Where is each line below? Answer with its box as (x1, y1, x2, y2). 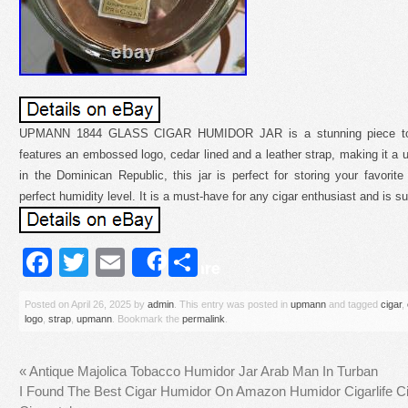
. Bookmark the (112, 312, 182, 324)
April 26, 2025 (71, 298, 131, 310)
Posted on (25, 298, 69, 310)
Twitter (88, 245, 175, 279)
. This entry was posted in (174, 298, 291, 310)
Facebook (52, 245, 181, 279)
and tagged (326, 298, 381, 310)
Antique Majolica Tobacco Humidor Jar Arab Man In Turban (26, 362, 378, 379)
